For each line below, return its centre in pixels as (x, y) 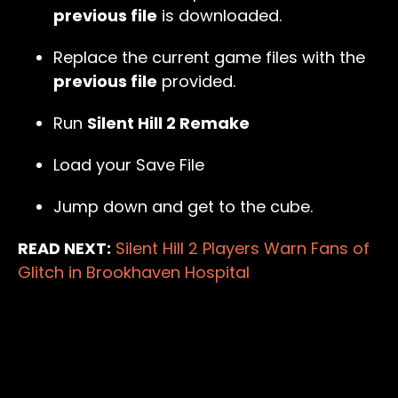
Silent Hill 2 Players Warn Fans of (243, 249)
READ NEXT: (64, 249)
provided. (196, 82)
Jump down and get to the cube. (183, 207)
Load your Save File (129, 165)
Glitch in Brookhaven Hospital (134, 273)
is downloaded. (219, 16)
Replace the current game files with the (209, 58)
